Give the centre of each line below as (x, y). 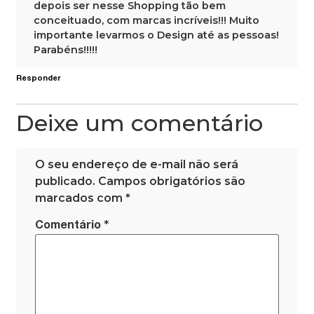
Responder (39, 79)
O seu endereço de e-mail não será (137, 165)
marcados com (81, 198)
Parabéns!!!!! (66, 49)
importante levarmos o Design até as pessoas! (157, 35)
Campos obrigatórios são (172, 182)
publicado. (66, 182)
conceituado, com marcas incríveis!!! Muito (147, 20)
